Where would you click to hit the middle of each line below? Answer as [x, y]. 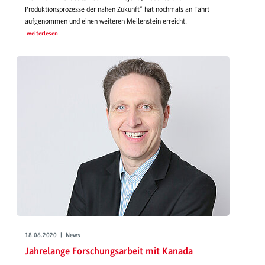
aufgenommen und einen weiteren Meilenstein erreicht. [106, 22]
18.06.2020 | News [53, 236]
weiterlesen [42, 34]
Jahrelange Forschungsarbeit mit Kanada [109, 251]
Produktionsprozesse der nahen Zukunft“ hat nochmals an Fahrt [117, 10]
